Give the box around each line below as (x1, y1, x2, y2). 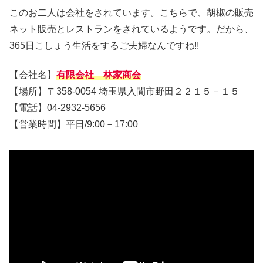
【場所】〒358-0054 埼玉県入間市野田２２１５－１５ (9, 86, 240, 96)
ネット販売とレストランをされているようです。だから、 (9, 23, 254, 34)
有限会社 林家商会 (56, 69, 141, 80)
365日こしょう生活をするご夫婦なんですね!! (9, 40, 199, 50)
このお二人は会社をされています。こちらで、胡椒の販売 (9, 7, 254, 18)
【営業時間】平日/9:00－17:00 (9, 119, 138, 129)
